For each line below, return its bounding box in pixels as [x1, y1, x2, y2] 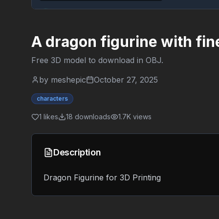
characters [37, 95, 68, 103]
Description [53, 147, 101, 158]
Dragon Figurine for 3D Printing [44, 173, 161, 183]
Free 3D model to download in [31, 55, 146, 66]
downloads [73, 112, 110, 121]
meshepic [51, 75, 86, 85]
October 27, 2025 [94, 75, 158, 85]
